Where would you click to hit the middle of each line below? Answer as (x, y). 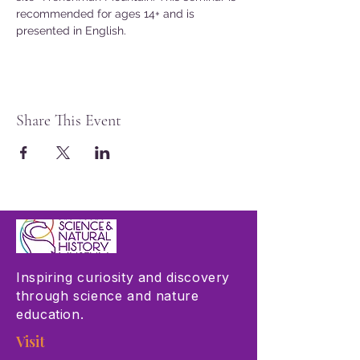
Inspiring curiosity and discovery (123, 277)
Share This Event (69, 121)
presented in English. (71, 31)
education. (50, 314)
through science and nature (108, 296)
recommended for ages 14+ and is (107, 14)
